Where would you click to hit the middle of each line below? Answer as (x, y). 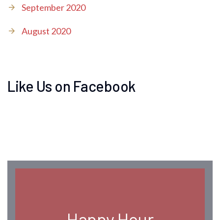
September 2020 (53, 7)
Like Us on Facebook (71, 86)
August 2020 (46, 31)
